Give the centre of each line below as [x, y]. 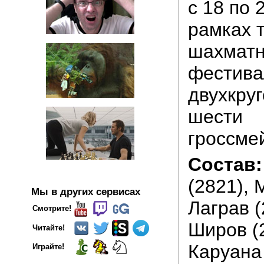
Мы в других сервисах [86, 191]
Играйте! [49, 247]
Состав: [225, 164]
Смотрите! [52, 209]
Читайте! [49, 228]
